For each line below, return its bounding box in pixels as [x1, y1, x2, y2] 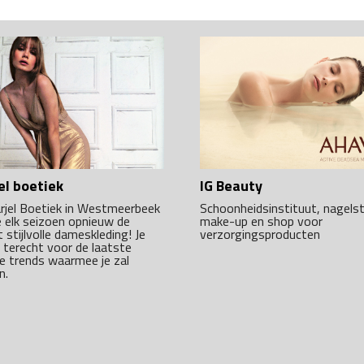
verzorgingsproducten [200, 223, 320, 244]
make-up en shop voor [200, 210, 323, 231]
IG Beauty [200, 174, 262, 197]
